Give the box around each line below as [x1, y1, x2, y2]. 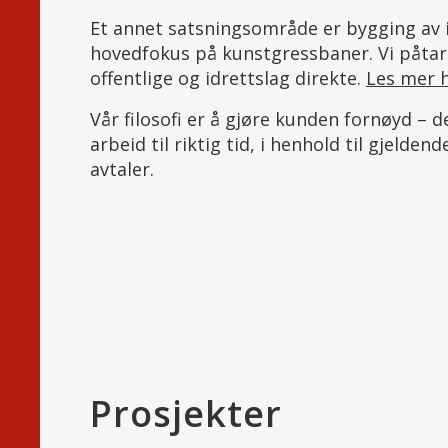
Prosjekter [90, 388, 282, 438]
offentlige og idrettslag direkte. [90, 66, 366, 91]
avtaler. [90, 156, 154, 181]
